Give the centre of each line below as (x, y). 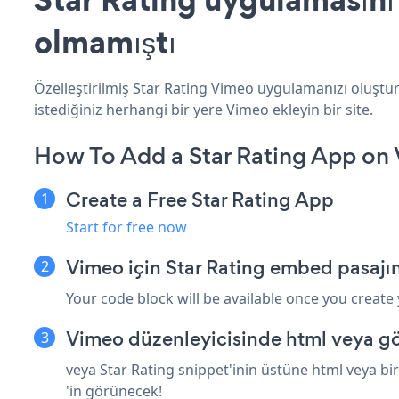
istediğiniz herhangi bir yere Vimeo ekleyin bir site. (204, 109)
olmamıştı (105, 41)
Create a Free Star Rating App (200, 199)
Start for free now (126, 227)
